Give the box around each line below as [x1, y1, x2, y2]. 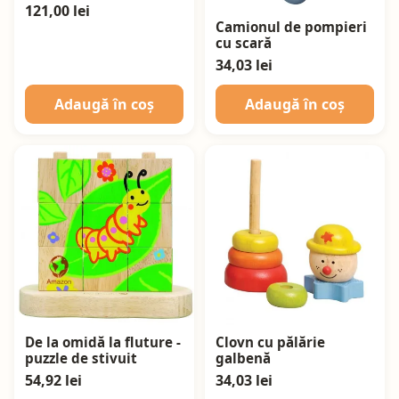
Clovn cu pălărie [216, 332, 325, 351]
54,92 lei [25, 370, 82, 390]
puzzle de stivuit [25, 348, 137, 367]
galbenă [216, 348, 271, 367]
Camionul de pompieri [216, 17, 367, 36]
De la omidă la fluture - [25, 332, 181, 351]
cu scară [216, 33, 272, 52]
